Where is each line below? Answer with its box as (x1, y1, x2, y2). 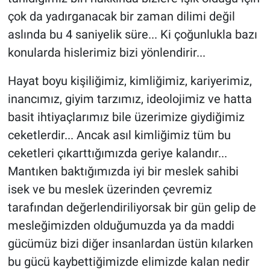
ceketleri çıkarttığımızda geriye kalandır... (7, 145, 227, 160)
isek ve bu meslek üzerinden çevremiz (7, 181, 212, 196)
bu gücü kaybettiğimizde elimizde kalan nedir (7, 254, 250, 269)
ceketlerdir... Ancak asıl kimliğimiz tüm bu (7, 127, 231, 142)
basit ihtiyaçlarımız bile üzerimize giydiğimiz (7, 109, 245, 124)
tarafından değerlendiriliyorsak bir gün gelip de (7, 199, 256, 215)
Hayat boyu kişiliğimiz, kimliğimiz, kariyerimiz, (7, 73, 252, 88)
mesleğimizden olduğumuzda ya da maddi (7, 218, 234, 233)
